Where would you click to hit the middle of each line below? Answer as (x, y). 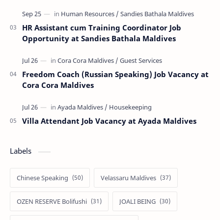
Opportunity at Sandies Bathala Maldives (99, 39)
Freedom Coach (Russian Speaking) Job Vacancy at (115, 74)
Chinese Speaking (42, 178)
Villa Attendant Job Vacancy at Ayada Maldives (109, 121)
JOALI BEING (137, 202)
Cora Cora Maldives (58, 85)
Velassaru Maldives (128, 178)
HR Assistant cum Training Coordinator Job (102, 28)
